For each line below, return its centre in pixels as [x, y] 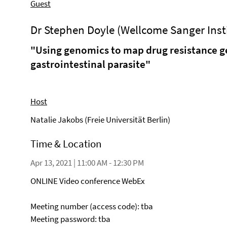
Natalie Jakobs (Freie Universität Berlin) [100, 120]
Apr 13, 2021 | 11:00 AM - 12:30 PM [87, 163]
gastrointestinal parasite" [90, 64]
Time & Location [66, 144]
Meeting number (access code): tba [92, 206]
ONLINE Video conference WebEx [88, 181]
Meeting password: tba [70, 219]
